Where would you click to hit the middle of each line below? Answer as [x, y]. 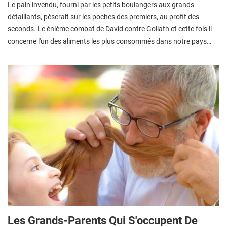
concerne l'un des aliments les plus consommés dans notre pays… [109, 41]
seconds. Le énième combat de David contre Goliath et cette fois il [110, 29]
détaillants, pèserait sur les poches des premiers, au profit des [103, 17]
